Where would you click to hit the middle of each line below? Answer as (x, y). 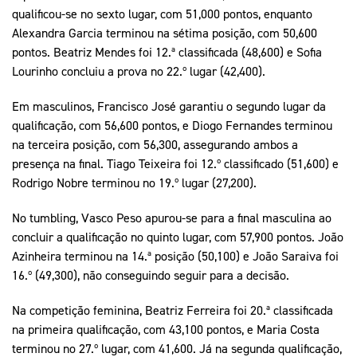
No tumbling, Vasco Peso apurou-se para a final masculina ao (172, 217)
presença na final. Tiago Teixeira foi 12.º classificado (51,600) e (175, 163)
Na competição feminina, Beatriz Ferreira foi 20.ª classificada (173, 310)
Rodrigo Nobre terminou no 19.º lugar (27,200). (134, 182)
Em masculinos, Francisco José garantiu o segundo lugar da (169, 106)
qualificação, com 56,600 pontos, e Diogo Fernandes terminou (172, 125)
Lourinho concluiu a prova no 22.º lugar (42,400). (139, 71)
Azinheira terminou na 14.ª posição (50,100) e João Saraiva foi (175, 255)
